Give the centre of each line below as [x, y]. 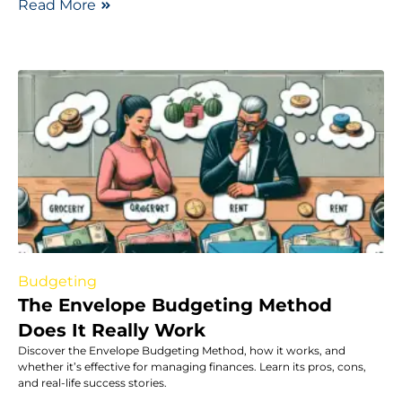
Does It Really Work [112, 330]
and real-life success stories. [92, 382]
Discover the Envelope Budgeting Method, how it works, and [182, 350]
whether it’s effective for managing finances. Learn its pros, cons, [192, 366]
